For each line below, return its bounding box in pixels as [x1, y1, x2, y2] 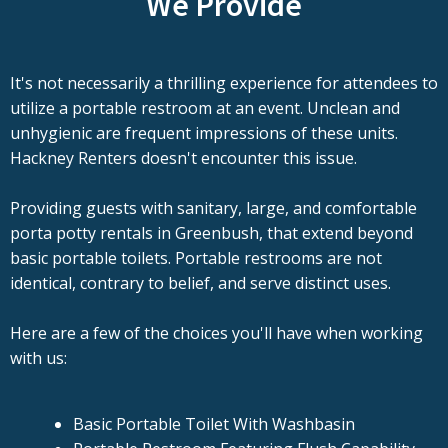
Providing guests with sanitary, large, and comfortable [10, 197, 417, 220]
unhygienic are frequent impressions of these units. [10, 122, 398, 145]
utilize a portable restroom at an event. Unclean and [10, 97, 400, 120]
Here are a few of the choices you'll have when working [10, 322, 423, 345]
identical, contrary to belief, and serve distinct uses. [10, 272, 391, 295]
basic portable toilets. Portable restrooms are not [10, 247, 382, 270]
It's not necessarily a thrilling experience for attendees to [10, 72, 438, 95]
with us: [10, 347, 67, 370]
